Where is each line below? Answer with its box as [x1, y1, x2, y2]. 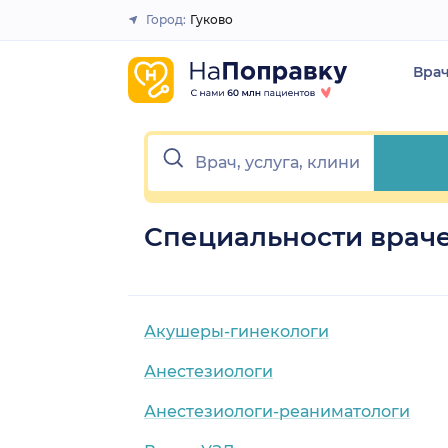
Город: [146, 12, 186, 27]
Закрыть [185, 19, 248, 37]
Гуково [190, 12, 233, 27]
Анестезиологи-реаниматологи [144, 401, 410, 421]
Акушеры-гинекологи [144, 321, 329, 341]
